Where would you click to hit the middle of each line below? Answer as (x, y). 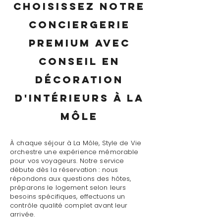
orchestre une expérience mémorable (74, 152)
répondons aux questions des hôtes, (71, 179)
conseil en (79, 61)
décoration (79, 80)
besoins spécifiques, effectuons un (68, 196)
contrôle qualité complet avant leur (69, 205)
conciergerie (79, 25)
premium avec (79, 43)
